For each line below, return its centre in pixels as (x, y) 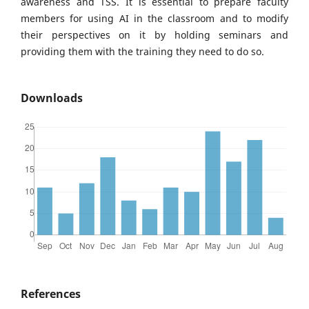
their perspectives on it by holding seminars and (154, 35)
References (51, 294)
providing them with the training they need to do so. (142, 52)
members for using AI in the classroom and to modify (154, 19)
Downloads (52, 98)
